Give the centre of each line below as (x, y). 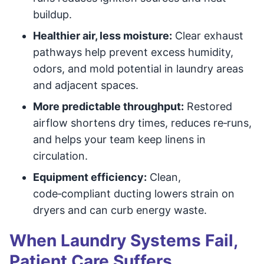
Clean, (164, 177)
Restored (208, 106)
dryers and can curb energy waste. (120, 210)
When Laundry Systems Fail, (123, 240)
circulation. (60, 156)
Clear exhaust (208, 36)
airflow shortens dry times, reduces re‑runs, (142, 123)
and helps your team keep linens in (119, 139)
